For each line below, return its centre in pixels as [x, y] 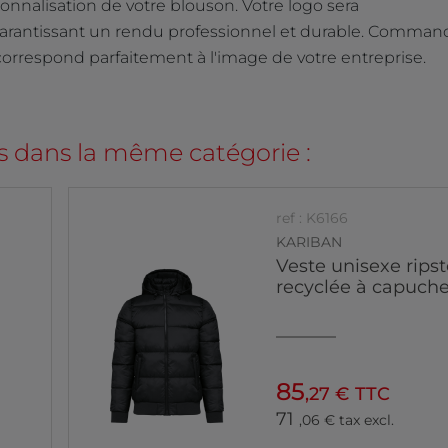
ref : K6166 [311, 217]
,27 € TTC [347, 394]
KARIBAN [308, 242]
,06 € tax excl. [346, 420]
